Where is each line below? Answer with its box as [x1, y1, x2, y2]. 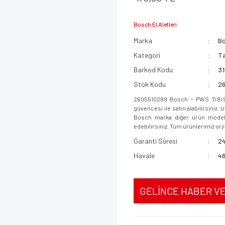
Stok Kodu [134, 80, 166, 88]
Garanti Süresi [134, 137, 177, 145]
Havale [134, 151, 155, 160]
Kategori [134, 51, 160, 59]
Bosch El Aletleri [134, 21, 177, 28]
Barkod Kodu [134, 65, 173, 74]
